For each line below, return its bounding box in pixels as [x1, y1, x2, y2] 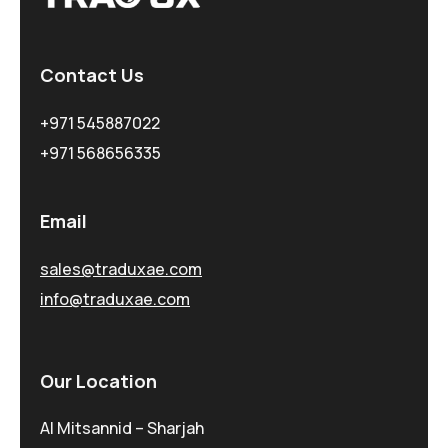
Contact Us [40, 63, 144, 88]
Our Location [40, 368, 157, 393]
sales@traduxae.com [40, 257, 202, 280]
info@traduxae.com [40, 287, 190, 310]
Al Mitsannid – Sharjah [40, 416, 204, 439]
